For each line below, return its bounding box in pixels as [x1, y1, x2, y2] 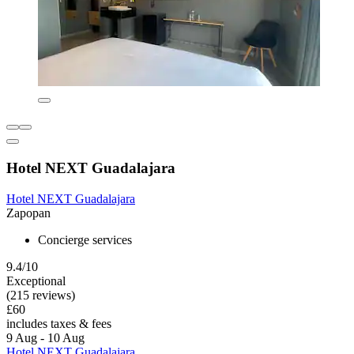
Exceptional [6, 273, 66, 288]
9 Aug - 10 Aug [6, 330, 85, 345]
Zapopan [6, 205, 51, 220]
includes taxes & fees [6, 316, 111, 330]
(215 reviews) [6, 288, 75, 302]
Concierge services [38, 232, 132, 247]
